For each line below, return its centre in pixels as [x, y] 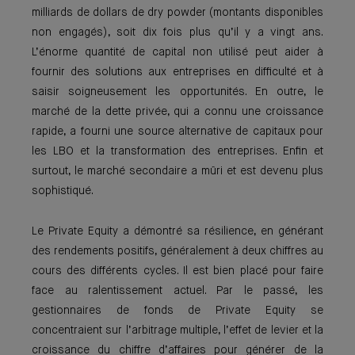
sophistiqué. [63, 191]
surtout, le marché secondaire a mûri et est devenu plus [177, 171]
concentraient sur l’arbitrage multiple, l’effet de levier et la [177, 330]
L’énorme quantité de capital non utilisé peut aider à [177, 52]
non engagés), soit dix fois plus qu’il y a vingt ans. [177, 32]
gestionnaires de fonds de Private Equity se [177, 311]
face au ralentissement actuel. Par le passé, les [177, 291]
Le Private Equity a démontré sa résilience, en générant [177, 231]
